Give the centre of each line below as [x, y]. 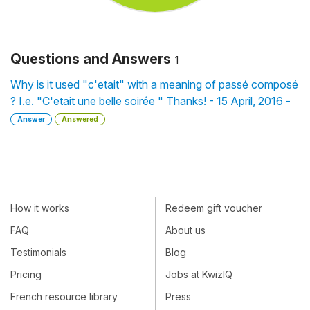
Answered [80, 119]
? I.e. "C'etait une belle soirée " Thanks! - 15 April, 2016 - [151, 101]
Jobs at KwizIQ [199, 275]
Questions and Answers [91, 59]
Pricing [26, 275]
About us [185, 230]
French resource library [64, 297]
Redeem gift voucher [214, 208]
